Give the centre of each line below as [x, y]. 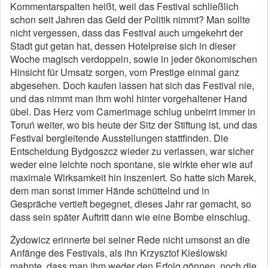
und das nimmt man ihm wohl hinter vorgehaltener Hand [129, 98]
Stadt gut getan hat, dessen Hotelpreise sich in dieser [123, 46]
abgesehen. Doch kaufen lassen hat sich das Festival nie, [132, 85]
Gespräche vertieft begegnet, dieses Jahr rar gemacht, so [131, 204]
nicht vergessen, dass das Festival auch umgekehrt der [127, 33]
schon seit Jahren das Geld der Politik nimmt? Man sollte [130, 19]
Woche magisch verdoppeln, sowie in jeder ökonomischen [134, 59]
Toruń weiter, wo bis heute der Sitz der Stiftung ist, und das [134, 125]
